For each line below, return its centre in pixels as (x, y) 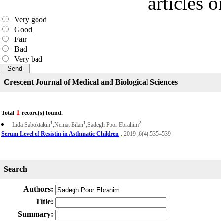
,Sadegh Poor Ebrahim (112, 125)
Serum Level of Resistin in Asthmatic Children (60, 134)
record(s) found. (42, 113)
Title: (44, 202)
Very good (29, 19)
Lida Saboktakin (31, 125)
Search (16, 169)
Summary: (36, 214)
